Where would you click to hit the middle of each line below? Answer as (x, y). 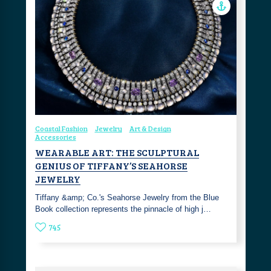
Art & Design (150, 128)
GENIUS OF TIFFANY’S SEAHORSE (111, 165)
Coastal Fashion (61, 128)
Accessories (55, 136)
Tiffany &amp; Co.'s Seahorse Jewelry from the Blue (127, 197)
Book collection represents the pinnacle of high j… (123, 209)
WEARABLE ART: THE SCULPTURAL (117, 152)
